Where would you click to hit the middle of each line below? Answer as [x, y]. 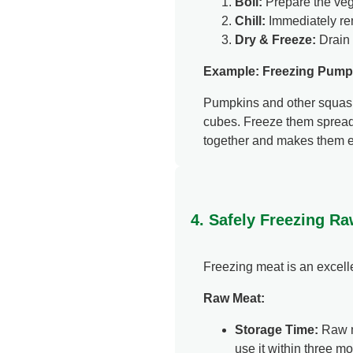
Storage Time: [277, 330]
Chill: [250, 21]
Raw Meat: [234, 299]
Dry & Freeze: [275, 40]
